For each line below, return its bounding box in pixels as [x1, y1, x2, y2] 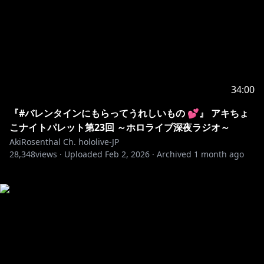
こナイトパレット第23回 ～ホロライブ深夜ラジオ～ [9, 121, 230, 134]
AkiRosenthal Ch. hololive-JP [9, 136, 119, 147]
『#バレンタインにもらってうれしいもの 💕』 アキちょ [9, 107, 249, 120]
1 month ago [194, 148, 244, 160]
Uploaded [64, 148, 103, 160]
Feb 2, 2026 [105, 148, 150, 160]
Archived [157, 148, 192, 160]
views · [35, 148, 62, 160]
